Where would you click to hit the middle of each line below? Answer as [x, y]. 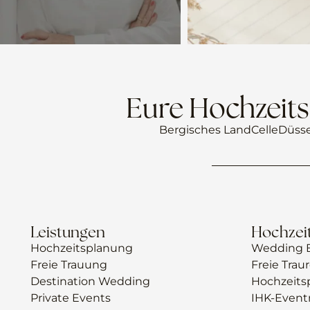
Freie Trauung [69, 264]
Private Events [70, 298]
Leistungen [67, 232]
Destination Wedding [90, 281]
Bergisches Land [205, 129]
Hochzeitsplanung [81, 248]
